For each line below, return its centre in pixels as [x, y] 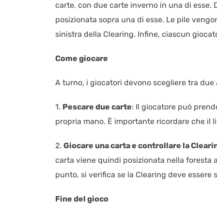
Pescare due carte [97, 107]
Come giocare [82, 58]
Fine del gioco [82, 199]
